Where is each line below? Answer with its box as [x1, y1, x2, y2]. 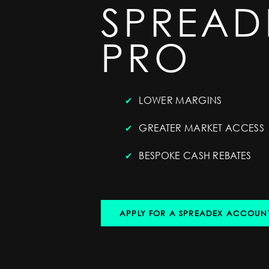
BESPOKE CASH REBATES [139, 149, 252, 162]
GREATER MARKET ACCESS [139, 121, 265, 134]
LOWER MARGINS [139, 94, 222, 106]
